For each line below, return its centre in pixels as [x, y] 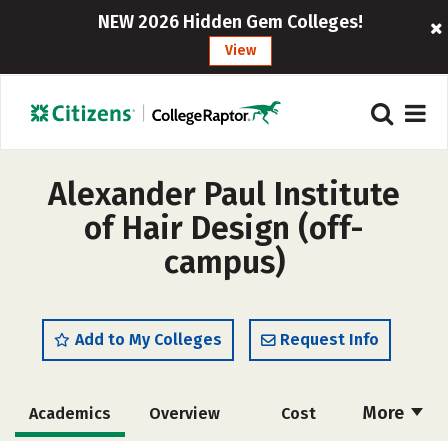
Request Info [329, 339]
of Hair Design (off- [224, 228]
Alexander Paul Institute [224, 194]
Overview [184, 413]
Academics [70, 413]
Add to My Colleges [148, 339]
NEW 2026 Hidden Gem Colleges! [231, 22]
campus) [224, 262]
